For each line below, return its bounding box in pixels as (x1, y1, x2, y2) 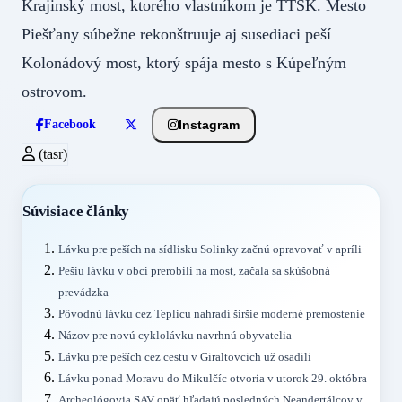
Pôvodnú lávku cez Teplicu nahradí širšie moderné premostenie (58, 307, 365, 320)
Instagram (179, 117, 240, 132)
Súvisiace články (22, 203, 130, 221)
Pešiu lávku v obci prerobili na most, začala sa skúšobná (58, 264, 330, 277)
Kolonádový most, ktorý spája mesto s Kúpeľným (22, 54, 346, 73)
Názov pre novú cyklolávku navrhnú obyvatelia (58, 328, 292, 342)
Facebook (44, 118, 96, 132)
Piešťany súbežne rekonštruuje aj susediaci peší (22, 25, 331, 44)
